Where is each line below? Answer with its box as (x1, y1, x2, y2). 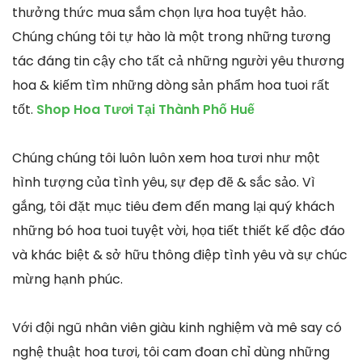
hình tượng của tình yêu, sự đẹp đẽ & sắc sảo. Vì (12, 172, 315, 192)
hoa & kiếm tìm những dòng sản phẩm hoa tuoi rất (12, 75, 330, 95)
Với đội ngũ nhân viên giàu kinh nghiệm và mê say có (12, 318, 342, 337)
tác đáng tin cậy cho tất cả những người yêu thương (12, 51, 344, 70)
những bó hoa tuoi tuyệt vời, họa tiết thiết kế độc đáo (12, 221, 345, 240)
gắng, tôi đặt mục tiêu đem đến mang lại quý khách (12, 196, 335, 216)
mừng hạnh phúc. (12, 269, 123, 288)
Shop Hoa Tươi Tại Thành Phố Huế (36, 99, 255, 119)
